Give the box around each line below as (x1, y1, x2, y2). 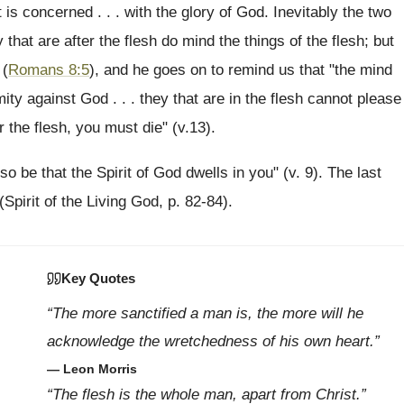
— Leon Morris (46, 362, 137, 376)
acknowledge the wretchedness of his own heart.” (46, 333, 380, 350)
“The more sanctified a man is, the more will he (46, 305, 363, 322)
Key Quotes (60, 271, 135, 286)
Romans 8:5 (8, 61, 89, 78)
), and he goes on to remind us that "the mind (89, 61, 392, 78)
